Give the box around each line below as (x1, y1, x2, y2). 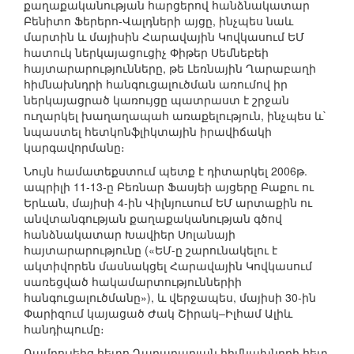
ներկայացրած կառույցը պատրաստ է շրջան (24, 92, 289, 108)
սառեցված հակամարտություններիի (24, 273, 242, 290)
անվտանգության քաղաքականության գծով (24, 210, 282, 227)
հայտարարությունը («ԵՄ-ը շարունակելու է (24, 242, 277, 258)
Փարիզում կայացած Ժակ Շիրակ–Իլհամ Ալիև (24, 305, 292, 322)
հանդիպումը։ (24, 321, 104, 337)
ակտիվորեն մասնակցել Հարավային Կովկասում (24, 258, 312, 274)
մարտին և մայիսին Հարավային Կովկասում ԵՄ (24, 28, 304, 45)
